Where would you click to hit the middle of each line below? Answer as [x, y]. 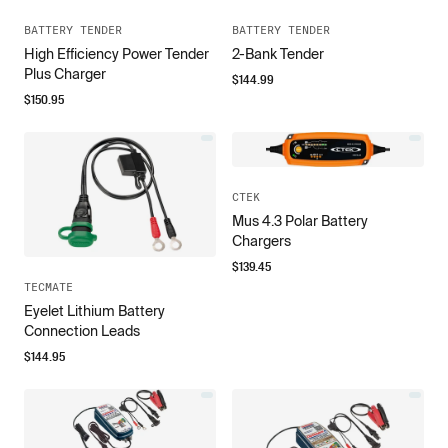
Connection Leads [82, 330]
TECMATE [48, 286]
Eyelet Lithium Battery [94, 310]
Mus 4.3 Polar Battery [300, 220]
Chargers [261, 240]
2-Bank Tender [278, 53]
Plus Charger [65, 73]
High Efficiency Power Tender [116, 53]
